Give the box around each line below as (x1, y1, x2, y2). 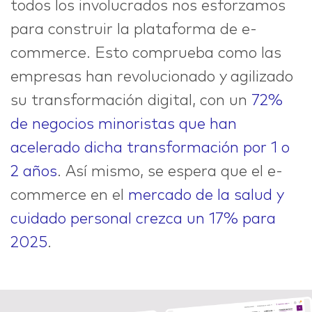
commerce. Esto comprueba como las (10, 46, 281, 62)
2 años (10, 164, 57, 180)
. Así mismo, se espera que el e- (57, 164, 283, 180)
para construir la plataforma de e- (10, 22, 257, 38)
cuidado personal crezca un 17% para (10, 212, 276, 228)
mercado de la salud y (128, 188, 283, 204)
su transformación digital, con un (10, 93, 251, 109)
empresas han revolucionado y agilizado (10, 70, 293, 86)
